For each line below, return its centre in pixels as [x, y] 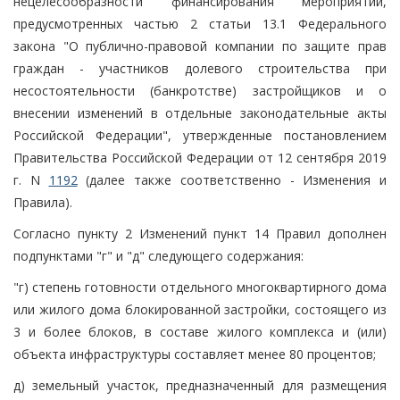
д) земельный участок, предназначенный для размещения [200, 385]
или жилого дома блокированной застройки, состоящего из [200, 309]
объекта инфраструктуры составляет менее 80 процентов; [195, 354]
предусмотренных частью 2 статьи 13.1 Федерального [200, 23]
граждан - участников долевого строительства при [200, 68]
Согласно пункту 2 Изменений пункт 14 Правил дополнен [200, 233]
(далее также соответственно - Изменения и [232, 179]
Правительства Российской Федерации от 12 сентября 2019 [200, 157]
